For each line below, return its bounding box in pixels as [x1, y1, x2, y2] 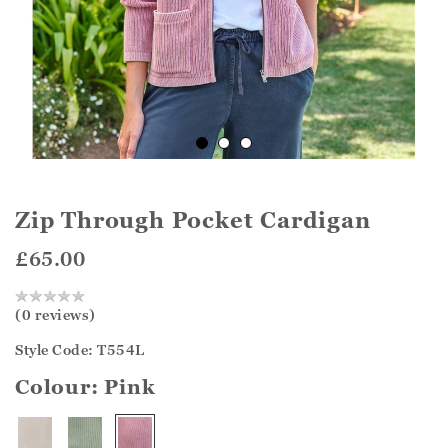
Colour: [15, 374, 105, 399]
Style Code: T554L [15, 340, 145, 358]
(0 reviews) [15, 305, 96, 323]
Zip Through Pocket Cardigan [15, 206, 371, 234]
